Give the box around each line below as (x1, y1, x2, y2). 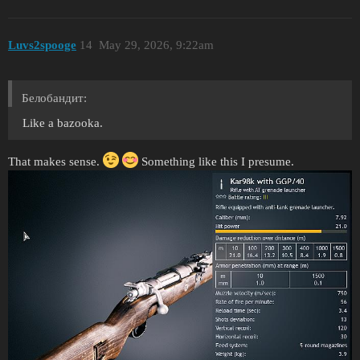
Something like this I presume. (138, 155, 294, 169)
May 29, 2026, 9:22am (98, 38, 214, 51)
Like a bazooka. (22, 117, 103, 130)
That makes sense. (8, 155, 103, 169)
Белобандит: (22, 92, 87, 105)
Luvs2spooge (8, 38, 76, 51)
